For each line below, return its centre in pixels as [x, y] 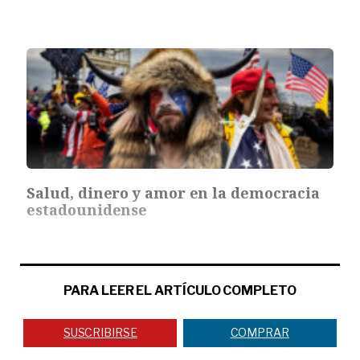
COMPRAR [260, 333]
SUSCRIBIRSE [100, 333]
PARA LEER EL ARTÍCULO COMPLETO [180, 290]
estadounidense [87, 209]
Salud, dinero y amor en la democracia [174, 192]
